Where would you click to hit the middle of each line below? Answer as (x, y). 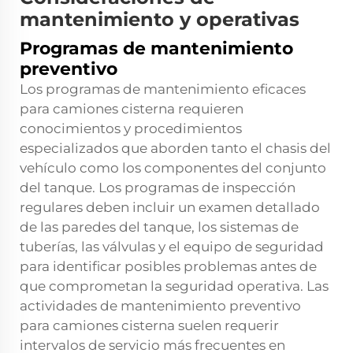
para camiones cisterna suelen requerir (149, 326)
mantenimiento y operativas (160, 20)
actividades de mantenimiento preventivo (160, 306)
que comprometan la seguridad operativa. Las (174, 286)
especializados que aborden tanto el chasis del (175, 149)
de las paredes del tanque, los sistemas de (159, 227)
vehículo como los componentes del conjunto (173, 168)
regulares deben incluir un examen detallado (170, 208)
